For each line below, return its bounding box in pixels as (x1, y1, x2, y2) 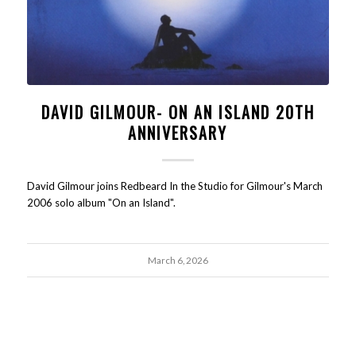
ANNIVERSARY (128, 120, 228, 145)
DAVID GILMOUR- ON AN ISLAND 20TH (41, 99, 315, 124)
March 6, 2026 (147, 253, 208, 265)
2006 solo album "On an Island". (26, 195, 176, 209)
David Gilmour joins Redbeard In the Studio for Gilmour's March (26, 179, 323, 192)
